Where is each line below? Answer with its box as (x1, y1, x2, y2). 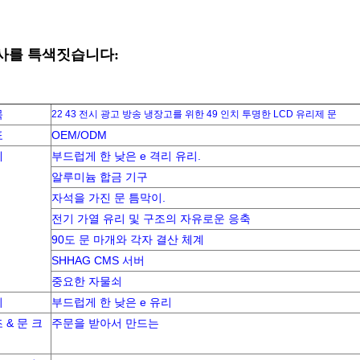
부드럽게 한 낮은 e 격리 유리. (51, 149, 201, 162)
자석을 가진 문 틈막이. (51, 191, 166, 204)
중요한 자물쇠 (51, 275, 122, 288)
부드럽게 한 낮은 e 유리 (51, 296, 172, 309)
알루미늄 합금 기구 (51, 170, 148, 183)
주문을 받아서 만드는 (51, 317, 159, 329)
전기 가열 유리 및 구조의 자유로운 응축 (51, 212, 251, 225)
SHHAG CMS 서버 (51, 254, 145, 267)
